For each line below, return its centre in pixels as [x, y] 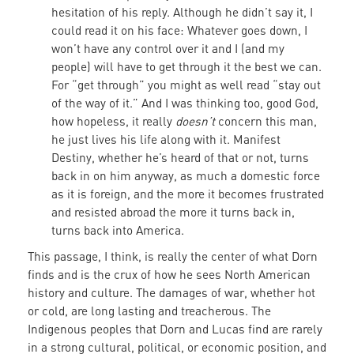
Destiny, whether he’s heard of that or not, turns [180, 158]
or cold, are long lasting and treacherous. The [149, 311]
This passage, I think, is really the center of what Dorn [173, 256]
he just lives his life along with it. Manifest [166, 139]
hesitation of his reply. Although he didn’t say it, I [182, 12]
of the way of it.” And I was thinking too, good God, [185, 103]
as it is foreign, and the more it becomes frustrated [188, 194]
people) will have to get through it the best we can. [186, 67]
